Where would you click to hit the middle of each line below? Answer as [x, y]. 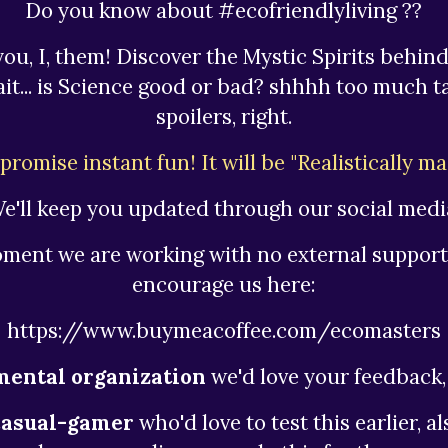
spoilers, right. [223, 116]
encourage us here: [224, 284]
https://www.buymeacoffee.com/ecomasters [223, 330]
